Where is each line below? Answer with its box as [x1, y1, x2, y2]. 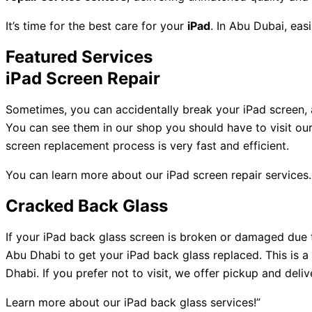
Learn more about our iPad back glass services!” [6, 295, 260, 309]
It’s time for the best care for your [6, 19, 187, 33]
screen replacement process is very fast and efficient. [6, 139, 289, 153]
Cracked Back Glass [6, 196, 168, 216]
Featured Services [6, 47, 153, 67]
